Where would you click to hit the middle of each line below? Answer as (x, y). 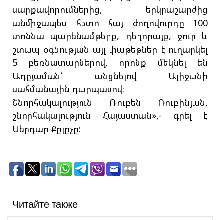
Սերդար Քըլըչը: (46, 129)
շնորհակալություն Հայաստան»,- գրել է (110, 116)
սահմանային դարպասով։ (68, 89)
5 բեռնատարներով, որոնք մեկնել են (110, 63)
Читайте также (45, 204)
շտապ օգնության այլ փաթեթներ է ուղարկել (110, 49)
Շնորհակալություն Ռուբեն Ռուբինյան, (110, 102)
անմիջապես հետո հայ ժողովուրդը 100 (110, 23)
